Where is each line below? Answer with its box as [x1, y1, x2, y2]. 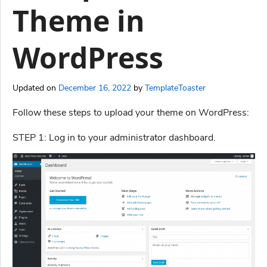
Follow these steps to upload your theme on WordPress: [13, 106, 249, 120]
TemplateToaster [145, 82, 206, 94]
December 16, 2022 [58, 82, 131, 94]
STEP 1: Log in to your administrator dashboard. [13, 131, 216, 145]
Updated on [13, 82, 58, 94]
